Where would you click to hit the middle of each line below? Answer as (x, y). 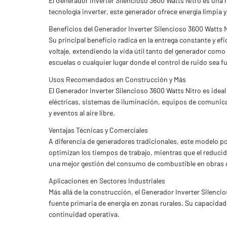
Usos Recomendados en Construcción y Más (117, 79)
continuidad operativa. (84, 214)
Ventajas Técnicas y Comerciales (98, 130)
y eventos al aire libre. (82, 113)
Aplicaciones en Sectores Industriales (107, 181)
